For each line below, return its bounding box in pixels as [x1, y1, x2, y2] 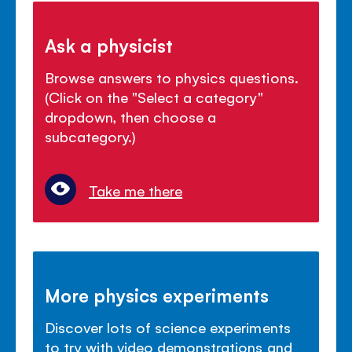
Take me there [89, 180, 183, 200]
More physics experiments [45, 282, 269, 306]
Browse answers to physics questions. [45, 67, 299, 86]
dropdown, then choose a [45, 106, 217, 126]
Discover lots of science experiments [45, 317, 291, 336]
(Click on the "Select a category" [45, 86, 263, 106]
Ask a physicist [45, 32, 174, 57]
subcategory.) [45, 126, 137, 145]
